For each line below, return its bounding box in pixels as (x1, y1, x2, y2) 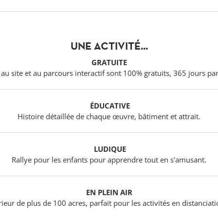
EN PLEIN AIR (86, 187, 132, 198)
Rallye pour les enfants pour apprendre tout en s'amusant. (12, 155, 206, 165)
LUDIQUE (94, 144, 126, 154)
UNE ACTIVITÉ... (70, 39, 148, 53)
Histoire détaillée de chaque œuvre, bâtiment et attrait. (18, 111, 200, 122)
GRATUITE (91, 57, 127, 68)
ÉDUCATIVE (90, 101, 130, 111)
